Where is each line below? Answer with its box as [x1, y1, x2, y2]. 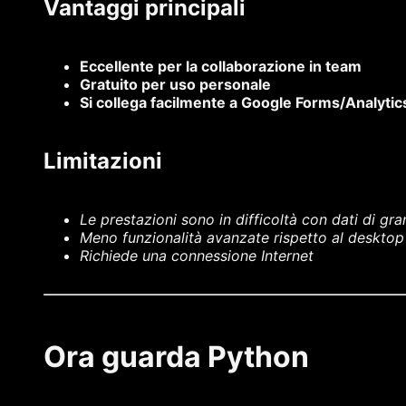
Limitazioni [43, 148, 162, 175]
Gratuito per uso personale [80, 75, 271, 94]
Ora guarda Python [43, 339, 309, 375]
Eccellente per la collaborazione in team [80, 57, 362, 76]
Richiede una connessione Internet [80, 246, 314, 266]
